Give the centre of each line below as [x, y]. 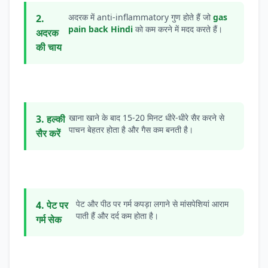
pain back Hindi [101, 29]
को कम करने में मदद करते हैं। [178, 29]
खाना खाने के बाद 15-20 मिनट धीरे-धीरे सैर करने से [147, 118]
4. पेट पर [52, 205]
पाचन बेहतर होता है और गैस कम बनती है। [131, 130]
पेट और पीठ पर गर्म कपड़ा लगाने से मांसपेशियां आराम [153, 204]
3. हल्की [51, 119]
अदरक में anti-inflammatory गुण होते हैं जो [141, 17]
